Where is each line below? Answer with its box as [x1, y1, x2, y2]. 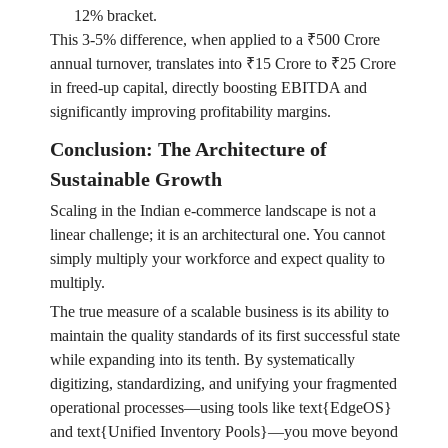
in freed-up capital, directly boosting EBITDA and [49, 79, 367, 97]
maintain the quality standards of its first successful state [49, 327, 400, 345]
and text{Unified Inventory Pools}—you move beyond [49, 423, 398, 441]
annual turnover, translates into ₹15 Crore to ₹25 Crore [49, 55, 396, 73]
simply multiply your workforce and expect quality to [49, 250, 385, 268]
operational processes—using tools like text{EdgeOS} [49, 399, 392, 417]
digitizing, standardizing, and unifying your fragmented [49, 375, 397, 393]
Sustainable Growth [49, 168, 222, 191]
